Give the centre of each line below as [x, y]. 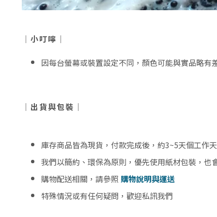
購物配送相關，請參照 [81, 179]
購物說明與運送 [148, 179]
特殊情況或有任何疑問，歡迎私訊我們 [107, 196]
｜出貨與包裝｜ [52, 107]
